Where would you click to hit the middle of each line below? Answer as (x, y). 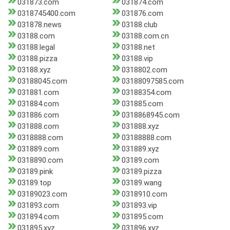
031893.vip (139, 206)
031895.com (142, 217)
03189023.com (42, 194)
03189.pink (35, 172)
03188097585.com (152, 81)
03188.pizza (37, 59)
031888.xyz (140, 127)
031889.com (38, 149)
